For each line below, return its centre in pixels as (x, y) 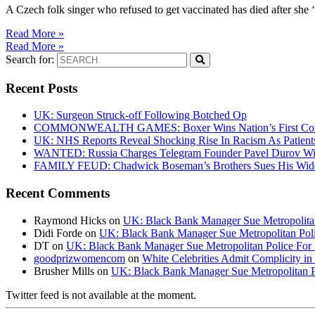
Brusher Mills (64, 271)
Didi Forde (58, 233)
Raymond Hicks (70, 220)
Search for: (30, 59)
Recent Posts (41, 88)
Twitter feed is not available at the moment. (101, 295)
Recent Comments (58, 193)
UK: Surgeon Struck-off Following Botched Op (140, 115)
